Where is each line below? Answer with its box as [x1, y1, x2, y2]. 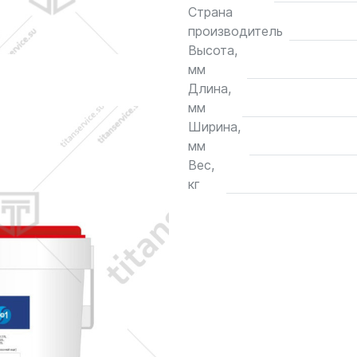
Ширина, [188, 119, 241, 135]
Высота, [188, 42, 237, 58]
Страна [188, 4, 233, 20]
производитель [188, 23, 283, 39]
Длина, [188, 80, 231, 96]
